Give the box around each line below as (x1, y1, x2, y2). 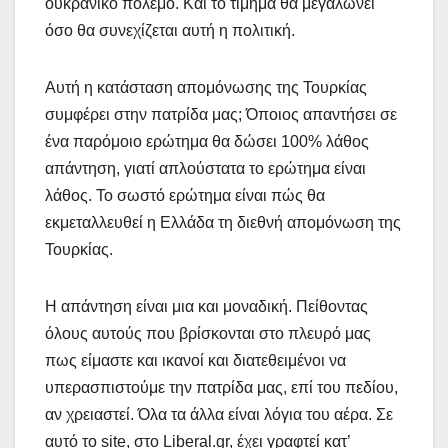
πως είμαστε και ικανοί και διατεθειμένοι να (45, 351, 346, 369)
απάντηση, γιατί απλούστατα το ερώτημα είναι (45, 159, 366, 177)
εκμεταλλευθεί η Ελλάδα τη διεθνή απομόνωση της (45, 213, 401, 231)
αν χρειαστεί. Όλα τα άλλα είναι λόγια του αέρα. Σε (45, 405, 393, 423)
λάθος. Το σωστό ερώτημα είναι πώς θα (45, 186, 325, 204)
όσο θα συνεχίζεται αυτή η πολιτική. (45, 21, 295, 39)
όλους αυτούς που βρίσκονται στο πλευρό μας (45, 324, 371, 342)
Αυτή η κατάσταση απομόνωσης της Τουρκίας (45, 78, 367, 96)
